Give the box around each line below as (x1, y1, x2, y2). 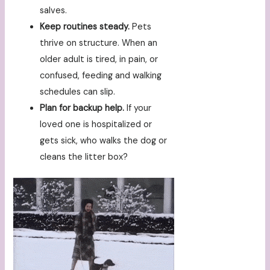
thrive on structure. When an (40, 37, 158, 49)
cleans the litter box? (40, 151, 128, 163)
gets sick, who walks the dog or (40, 134, 168, 146)
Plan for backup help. (40, 102, 125, 114)
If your (124, 102, 152, 114)
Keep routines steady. (40, 20, 130, 33)
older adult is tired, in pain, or (40, 53, 159, 65)
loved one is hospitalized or (40, 118, 152, 130)
